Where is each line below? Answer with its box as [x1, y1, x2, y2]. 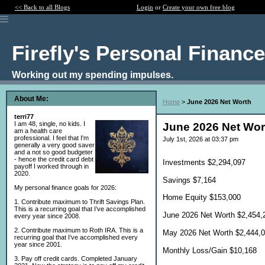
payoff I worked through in [14, 163, 89, 170]
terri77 [14, 113, 34, 120]
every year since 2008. [14, 212, 80, 219]
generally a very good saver [14, 141, 95, 148]
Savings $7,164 [163, 175, 216, 185]
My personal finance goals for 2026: [14, 184, 117, 191]
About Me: [14, 95, 49, 103]
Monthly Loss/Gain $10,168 [163, 245, 257, 255]
